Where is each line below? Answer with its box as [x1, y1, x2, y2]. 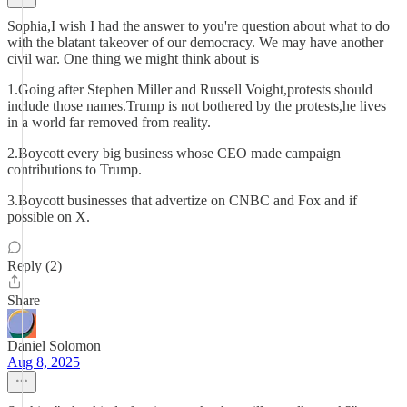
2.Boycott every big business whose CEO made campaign [7, 145, 341, 161]
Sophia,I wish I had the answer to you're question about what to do [7, 18, 390, 34]
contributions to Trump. [7, 162, 142, 177]
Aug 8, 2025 [7, 354, 80, 370]
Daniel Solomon [7, 338, 101, 353]
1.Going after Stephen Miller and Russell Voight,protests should [7, 82, 372, 97]
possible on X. [7, 209, 90, 224]
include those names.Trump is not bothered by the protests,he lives [7, 98, 386, 114]
